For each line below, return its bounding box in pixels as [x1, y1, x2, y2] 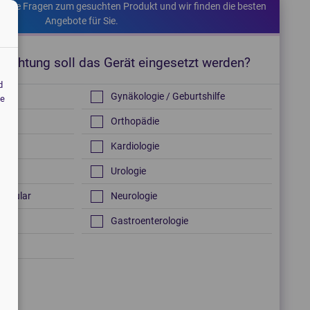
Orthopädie [110, 116, 159, 127]
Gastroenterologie [110, 215, 188, 226]
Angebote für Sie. [45, 15, 118, 26]
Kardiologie [110, 140, 159, 152]
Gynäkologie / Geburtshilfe [110, 91, 225, 102]
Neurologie [110, 190, 157, 201]
